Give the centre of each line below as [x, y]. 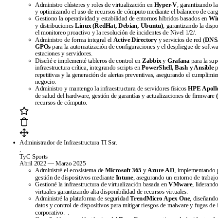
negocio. [46, 82]
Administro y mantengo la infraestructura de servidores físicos [112, 89]
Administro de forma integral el [74, 40]
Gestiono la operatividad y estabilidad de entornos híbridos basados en [122, 19]
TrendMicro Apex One [160, 199]
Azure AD [161, 171]
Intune [124, 177]
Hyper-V [165, 5]
